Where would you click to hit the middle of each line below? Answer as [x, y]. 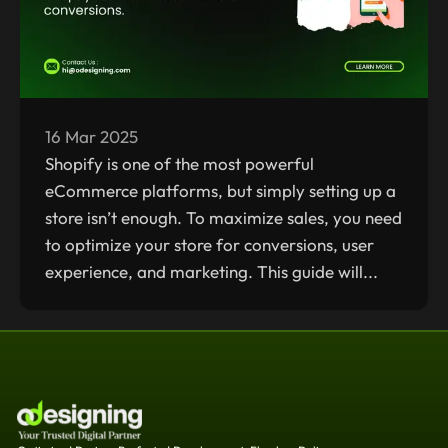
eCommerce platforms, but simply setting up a [220, 191]
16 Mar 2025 [91, 137]
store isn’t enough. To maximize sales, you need [223, 218]
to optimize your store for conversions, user [209, 245]
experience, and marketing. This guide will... [211, 272]
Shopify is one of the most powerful [179, 164]
